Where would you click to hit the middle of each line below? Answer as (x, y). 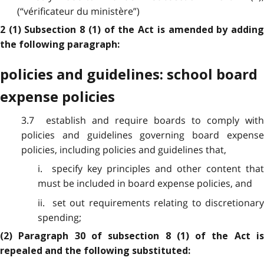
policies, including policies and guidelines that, (123, 149)
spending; (59, 217)
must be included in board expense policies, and (145, 184)
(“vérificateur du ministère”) (78, 11)
